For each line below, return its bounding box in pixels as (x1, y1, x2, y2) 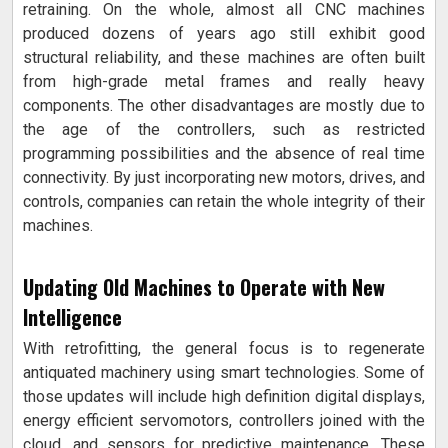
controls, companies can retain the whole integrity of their (23, 192, 425, 212)
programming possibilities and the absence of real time (23, 144, 425, 164)
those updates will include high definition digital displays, (23, 387, 425, 407)
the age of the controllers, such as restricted (23, 120, 425, 140)
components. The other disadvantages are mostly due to (23, 96, 425, 116)
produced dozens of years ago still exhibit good (23, 24, 425, 44)
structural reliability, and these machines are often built (23, 48, 425, 68)
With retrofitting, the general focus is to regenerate (23, 339, 425, 359)
